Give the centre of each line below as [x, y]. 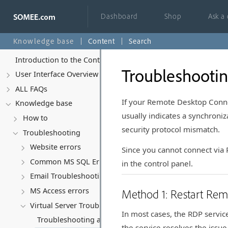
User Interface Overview [57, 74]
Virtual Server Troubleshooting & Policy [98, 205]
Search [140, 41]
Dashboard [119, 16]
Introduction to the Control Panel [73, 60]
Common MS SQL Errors [72, 161]
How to [35, 118]
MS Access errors [59, 191]
